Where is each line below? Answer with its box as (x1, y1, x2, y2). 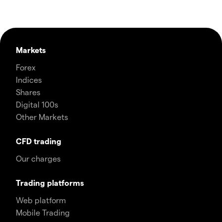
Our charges (16, 154, 60, 163)
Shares (16, 87, 40, 97)
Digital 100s (16, 100, 58, 109)
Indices (16, 75, 42, 84)
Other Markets (16, 112, 68, 121)
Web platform (16, 195, 66, 205)
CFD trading (16, 136, 61, 146)
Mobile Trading (16, 208, 70, 217)
